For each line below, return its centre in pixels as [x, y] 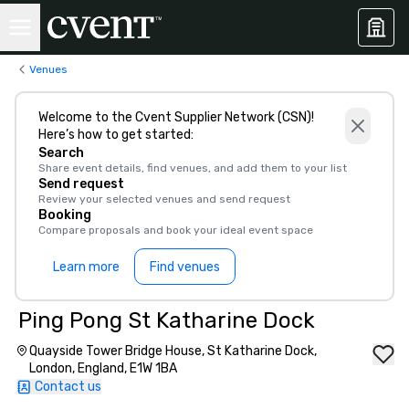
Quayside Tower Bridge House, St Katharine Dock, [173, 351]
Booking [65, 215]
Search [61, 153]
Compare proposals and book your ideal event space [176, 230]
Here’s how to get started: [116, 135]
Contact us [68, 387]
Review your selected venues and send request [164, 199]
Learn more [86, 267]
